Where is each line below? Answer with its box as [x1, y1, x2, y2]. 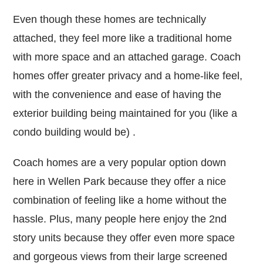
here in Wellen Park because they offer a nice [13, 175, 227, 187]
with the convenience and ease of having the [13, 88, 222, 100]
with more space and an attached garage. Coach [13, 50, 241, 63]
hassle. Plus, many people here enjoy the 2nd [13, 213, 227, 225]
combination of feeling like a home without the [13, 194, 227, 206]
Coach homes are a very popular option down [13, 156, 227, 168]
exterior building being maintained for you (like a [13, 107, 238, 119]
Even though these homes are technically [13, 13, 207, 25]
